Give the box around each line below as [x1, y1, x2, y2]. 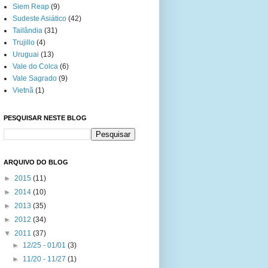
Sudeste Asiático [13, 14, 66, 23]
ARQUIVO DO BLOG [4, 159, 68, 166]
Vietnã [13, 86, 33, 95]
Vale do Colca [13, 62, 58, 71]
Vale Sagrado [13, 74, 57, 83]
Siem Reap [13, 2, 49, 11]
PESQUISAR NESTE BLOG [4, 114, 87, 122]
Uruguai [13, 50, 39, 59]
